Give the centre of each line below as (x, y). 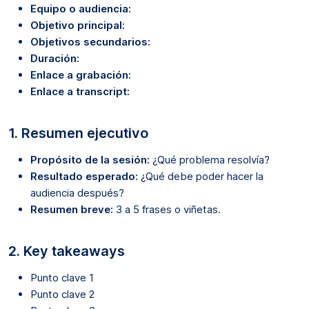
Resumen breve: (72, 209)
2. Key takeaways (67, 251)
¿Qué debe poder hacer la (201, 176)
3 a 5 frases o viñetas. (167, 209)
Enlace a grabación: (81, 74)
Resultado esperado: (84, 176)
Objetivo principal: (78, 25)
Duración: (55, 58)
